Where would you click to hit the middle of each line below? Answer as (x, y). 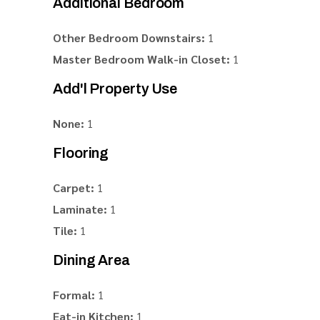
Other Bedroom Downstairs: (129, 37)
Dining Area (91, 260)
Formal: (74, 295)
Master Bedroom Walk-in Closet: (141, 59)
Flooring (81, 153)
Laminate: (80, 209)
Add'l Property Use (115, 89)
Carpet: (74, 187)
